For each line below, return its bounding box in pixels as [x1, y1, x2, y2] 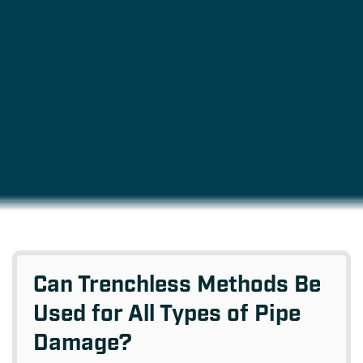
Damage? [33, 332, 138, 356]
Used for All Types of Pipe [33, 303, 301, 327]
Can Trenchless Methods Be [33, 274, 321, 297]
